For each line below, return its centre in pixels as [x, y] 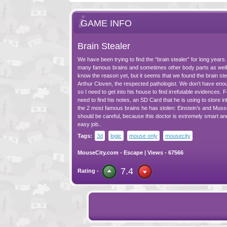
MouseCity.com [98, 153]
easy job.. [89, 124]
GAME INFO [106, 23]
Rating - [88, 171]
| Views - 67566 [163, 153]
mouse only [143, 136]
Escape [133, 153]
